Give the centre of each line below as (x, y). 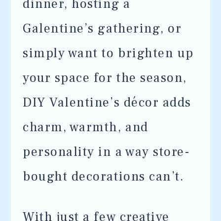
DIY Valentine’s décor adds (107, 103)
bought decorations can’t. (104, 177)
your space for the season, (105, 78)
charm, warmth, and (86, 127)
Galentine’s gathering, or (102, 29)
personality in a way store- (107, 152)
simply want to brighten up (108, 53)
